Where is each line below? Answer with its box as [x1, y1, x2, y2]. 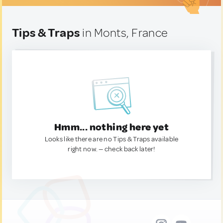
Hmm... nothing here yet [54, 121, 169, 133]
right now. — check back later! [68, 145, 155, 153]
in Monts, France [80, 25, 168, 40]
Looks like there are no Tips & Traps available [44, 135, 179, 143]
